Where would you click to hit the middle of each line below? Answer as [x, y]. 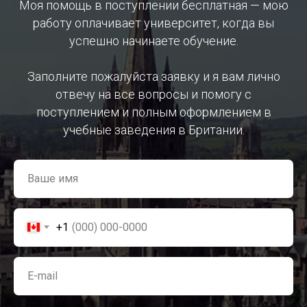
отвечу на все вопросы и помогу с [153, 94]
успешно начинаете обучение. [153, 40]
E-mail [42, 275]
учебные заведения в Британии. [153, 130]
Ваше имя [53, 178]
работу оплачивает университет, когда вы [153, 23]
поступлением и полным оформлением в [153, 112]
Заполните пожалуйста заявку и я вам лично [153, 76]
